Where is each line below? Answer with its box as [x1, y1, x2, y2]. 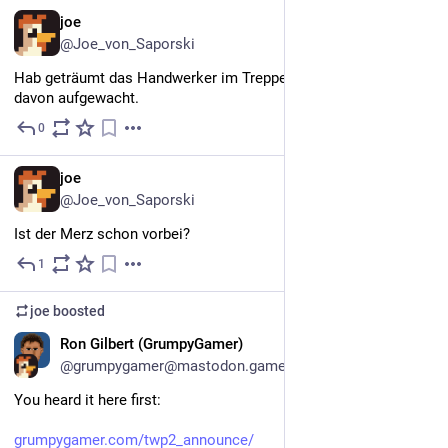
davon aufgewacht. [14, 89, 139, 108]
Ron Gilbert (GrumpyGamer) [60, 335, 243, 354]
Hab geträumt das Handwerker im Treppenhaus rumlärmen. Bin [14, 69, 432, 88]
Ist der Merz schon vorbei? [14, 225, 190, 244]
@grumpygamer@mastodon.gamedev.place [60, 357, 348, 376]
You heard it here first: [14, 391, 161, 410]
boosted [50, 303, 105, 320]
